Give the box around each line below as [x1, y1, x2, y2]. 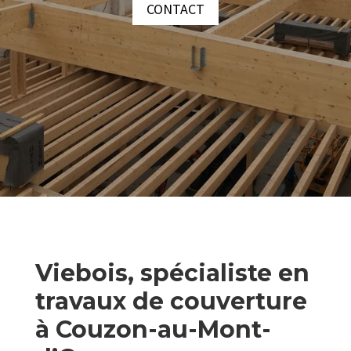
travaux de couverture [34, 287, 307, 317]
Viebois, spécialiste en [34, 259, 309, 288]
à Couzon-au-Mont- [34, 315, 271, 345]
